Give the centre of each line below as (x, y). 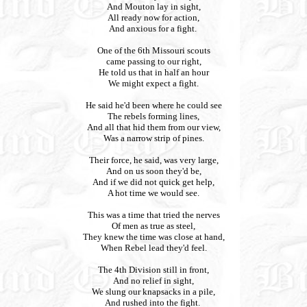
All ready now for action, (153, 17)
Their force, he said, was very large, (153, 160)
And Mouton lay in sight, (153, 7)
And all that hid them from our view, (153, 127)
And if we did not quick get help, (153, 182)
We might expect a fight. (153, 83)
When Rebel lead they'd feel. (153, 248)
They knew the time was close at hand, (153, 237)
